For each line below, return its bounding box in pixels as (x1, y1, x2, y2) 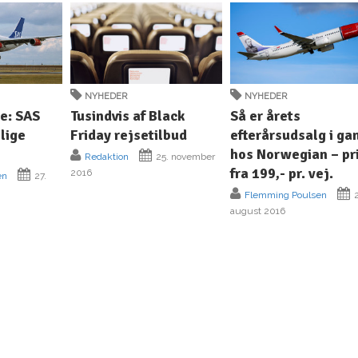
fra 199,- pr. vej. (230, 164, 334, 182)
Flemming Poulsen (245, 189, 328, 201)
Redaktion (85, 150, 129, 162)
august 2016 (230, 205, 286, 217)
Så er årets (230, 106, 301, 125)
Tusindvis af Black (70, 106, 185, 125)
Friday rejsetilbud (70, 125, 188, 144)
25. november (153, 150, 216, 162)
